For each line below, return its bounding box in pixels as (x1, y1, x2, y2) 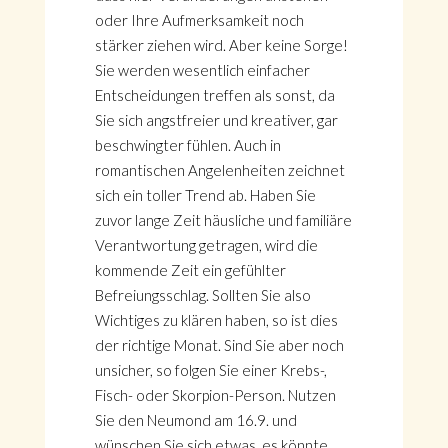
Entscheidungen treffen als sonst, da (94, 86, 335, 104)
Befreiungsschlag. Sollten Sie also (94, 286, 311, 304)
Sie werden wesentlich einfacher (94, 61, 310, 79)
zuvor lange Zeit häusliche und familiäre (94, 211, 352, 229)
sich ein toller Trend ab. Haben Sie (94, 186, 316, 204)
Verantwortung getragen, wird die (94, 236, 318, 254)
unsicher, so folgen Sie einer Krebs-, (94, 361, 327, 379)
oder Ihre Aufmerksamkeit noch (94, 11, 304, 29)
